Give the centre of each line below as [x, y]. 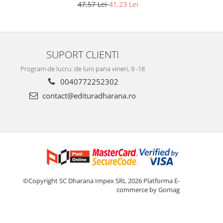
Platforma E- [162, 181]
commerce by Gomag [148, 190]
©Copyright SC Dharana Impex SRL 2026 [83, 181]
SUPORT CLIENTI [83, 55]
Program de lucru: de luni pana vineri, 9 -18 [83, 69]
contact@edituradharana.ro [88, 96]
